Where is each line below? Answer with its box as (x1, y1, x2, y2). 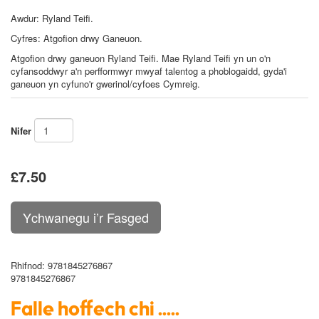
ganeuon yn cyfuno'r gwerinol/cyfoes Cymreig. (11, 77, 200, 91)
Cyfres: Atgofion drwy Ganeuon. (11, 31, 142, 46)
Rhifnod (11, 258, 42, 273)
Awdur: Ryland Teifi (11, 11, 90, 26)
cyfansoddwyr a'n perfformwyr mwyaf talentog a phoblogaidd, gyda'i (11, 64, 287, 78)
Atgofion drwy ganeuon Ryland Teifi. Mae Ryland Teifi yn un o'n (11, 51, 271, 66)
